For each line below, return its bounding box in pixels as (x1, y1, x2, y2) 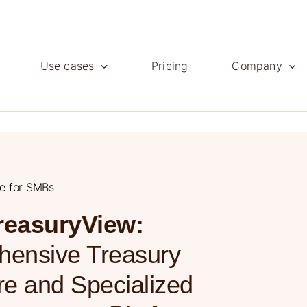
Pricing (151, 59, 188, 73)
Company (232, 59, 282, 73)
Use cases (40, 59, 95, 73)
